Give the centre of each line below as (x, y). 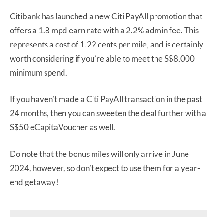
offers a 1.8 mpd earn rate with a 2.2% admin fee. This (104, 30)
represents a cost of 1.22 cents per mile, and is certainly (107, 44)
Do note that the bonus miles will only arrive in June (99, 154)
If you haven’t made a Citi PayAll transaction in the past (106, 99)
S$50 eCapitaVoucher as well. (62, 127)
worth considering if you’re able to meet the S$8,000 (102, 58)
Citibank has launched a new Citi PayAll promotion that (106, 16)
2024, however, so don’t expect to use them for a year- (105, 168)
